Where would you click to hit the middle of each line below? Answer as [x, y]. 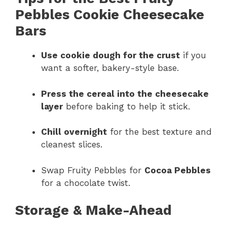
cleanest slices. [72, 145]
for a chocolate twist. [86, 183]
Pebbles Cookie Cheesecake [110, 15]
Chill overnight [74, 132]
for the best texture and [159, 132]
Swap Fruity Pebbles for [93, 170]
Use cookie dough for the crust [110, 55]
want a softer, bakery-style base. [110, 68]
